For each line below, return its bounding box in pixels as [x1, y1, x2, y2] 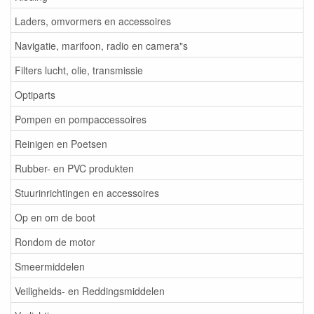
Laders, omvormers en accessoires [15, 13, 171, 28]
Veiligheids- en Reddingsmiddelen [15, 283, 165, 298]
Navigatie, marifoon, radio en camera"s [15, 38, 188, 53]
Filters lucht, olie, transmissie [15, 62, 143, 77]
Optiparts [15, 87, 55, 102]
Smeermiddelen [15, 259, 85, 273]
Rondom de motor [15, 234, 95, 249]
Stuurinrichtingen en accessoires [15, 185, 159, 200]
